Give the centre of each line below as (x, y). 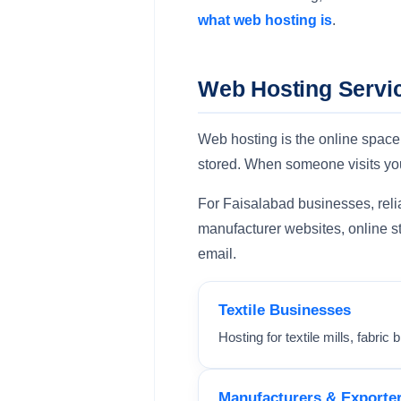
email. (217, 254)
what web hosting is (265, 20)
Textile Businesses (285, 310)
